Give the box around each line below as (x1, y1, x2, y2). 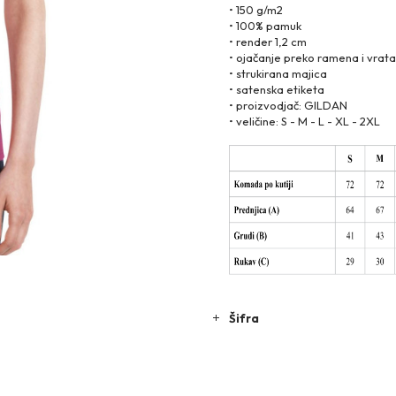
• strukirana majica (229, 66, 327, 80)
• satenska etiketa (229, 82, 324, 96)
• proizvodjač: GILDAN (229, 98, 347, 112)
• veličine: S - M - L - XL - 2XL (229, 114, 380, 128)
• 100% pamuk (229, 19, 301, 33)
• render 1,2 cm (229, 34, 307, 49)
